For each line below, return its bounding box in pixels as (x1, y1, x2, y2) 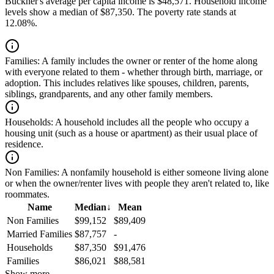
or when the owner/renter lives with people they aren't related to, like (5, 178, 269, 189)
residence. (5, 139, 43, 150)
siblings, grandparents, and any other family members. (5, 89, 213, 100)
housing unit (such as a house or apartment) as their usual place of (5, 128, 257, 139)
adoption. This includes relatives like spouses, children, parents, (5, 78, 249, 89)
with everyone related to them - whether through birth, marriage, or (5, 67, 262, 78)
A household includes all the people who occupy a (53, 117, 249, 128)
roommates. (5, 189, 50, 200)
